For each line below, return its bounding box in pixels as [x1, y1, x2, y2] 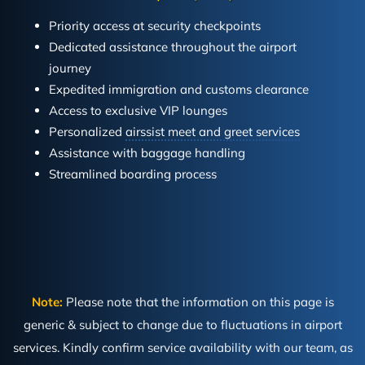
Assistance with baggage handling [48, 145, 245, 161]
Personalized [48, 124, 125, 140]
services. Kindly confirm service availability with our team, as [12, 340, 353, 356]
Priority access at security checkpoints [48, 18, 261, 34]
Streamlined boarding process [48, 166, 217, 182]
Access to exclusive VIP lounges [48, 103, 227, 119]
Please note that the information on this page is [62, 294, 334, 310]
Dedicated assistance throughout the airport [48, 39, 297, 55]
